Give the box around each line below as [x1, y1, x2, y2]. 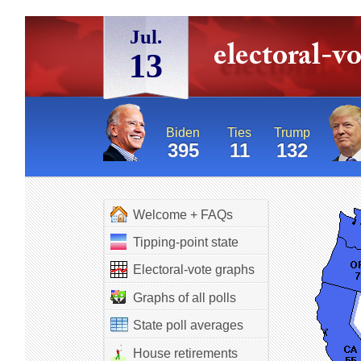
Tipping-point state [132, 235, 239, 249]
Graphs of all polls [132, 291, 236, 305]
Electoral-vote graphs [132, 263, 255, 276]
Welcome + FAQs [132, 208, 233, 222]
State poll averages [132, 318, 243, 332]
